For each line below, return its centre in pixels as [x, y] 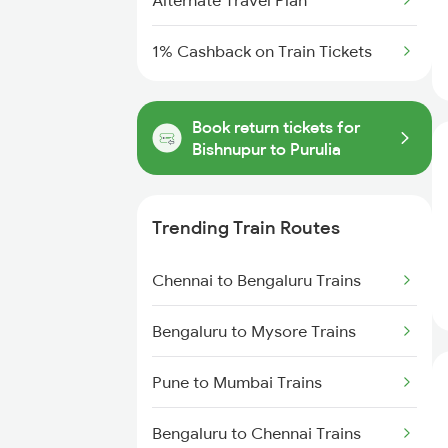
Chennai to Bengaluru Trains [256, 280]
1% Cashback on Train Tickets [262, 51]
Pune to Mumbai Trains [237, 382]
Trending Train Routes [246, 227]
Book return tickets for [276, 127]
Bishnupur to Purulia [266, 149]
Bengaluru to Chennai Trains [256, 433]
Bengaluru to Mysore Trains [254, 331]
